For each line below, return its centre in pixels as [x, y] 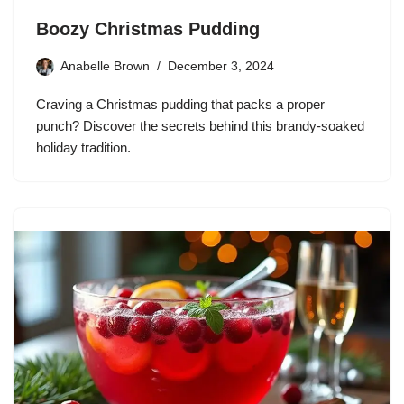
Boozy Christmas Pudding [148, 29]
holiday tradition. [83, 148]
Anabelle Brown [105, 67]
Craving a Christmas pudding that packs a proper [180, 105]
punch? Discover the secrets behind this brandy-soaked [200, 126]
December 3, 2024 [221, 67]
